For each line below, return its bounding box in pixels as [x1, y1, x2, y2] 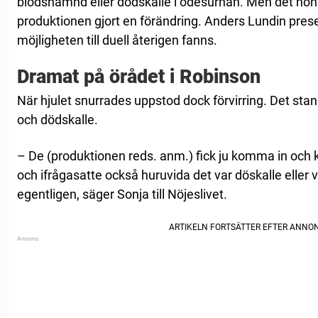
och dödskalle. [17, 112, 98, 128]
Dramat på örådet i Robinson [17, 65, 261, 89]
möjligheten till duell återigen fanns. [17, 33, 217, 48]
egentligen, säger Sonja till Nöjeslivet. [17, 187, 227, 202]
